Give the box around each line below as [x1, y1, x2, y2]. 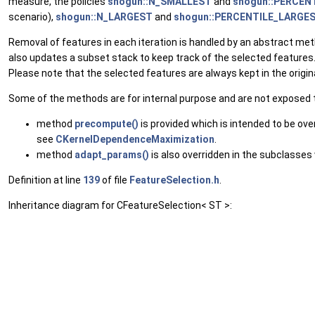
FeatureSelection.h [129, 174, 219, 186]
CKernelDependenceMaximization [56, 134, 214, 145]
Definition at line [8, 174, 83, 186]
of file [100, 174, 129, 186]
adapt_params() [75, 149, 149, 160]
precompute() [75, 118, 139, 129]
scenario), [8, 11, 56, 22]
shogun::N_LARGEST [56, 11, 153, 22]
